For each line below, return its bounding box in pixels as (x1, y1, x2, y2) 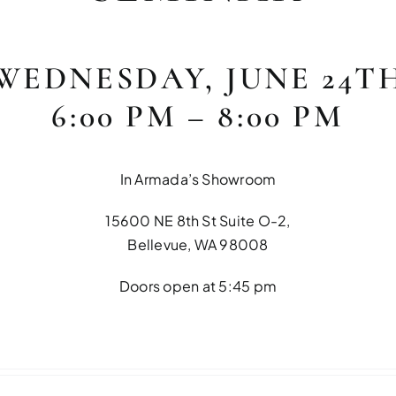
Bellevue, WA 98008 (127, 235, 269, 255)
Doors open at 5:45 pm (118, 277, 278, 296)
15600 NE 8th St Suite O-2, (105, 211, 291, 231)
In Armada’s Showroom (119, 170, 277, 189)
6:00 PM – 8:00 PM (51, 97, 345, 136)
